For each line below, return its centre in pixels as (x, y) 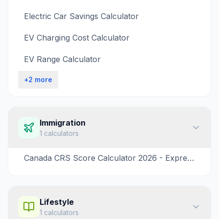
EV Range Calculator (62, 59)
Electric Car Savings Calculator (81, 16)
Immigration (63, 123)
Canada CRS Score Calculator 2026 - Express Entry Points (191, 158)
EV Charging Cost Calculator (77, 38)
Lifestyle (57, 202)
